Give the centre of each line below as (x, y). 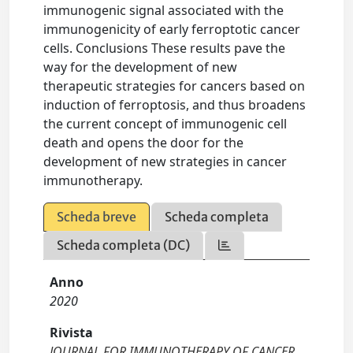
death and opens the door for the (144, 143)
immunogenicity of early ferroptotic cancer (172, 30)
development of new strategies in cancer (165, 162)
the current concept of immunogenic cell (165, 124)
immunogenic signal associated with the (164, 11)
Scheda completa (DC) (124, 245)
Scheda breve (97, 217)
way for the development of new (141, 67)
